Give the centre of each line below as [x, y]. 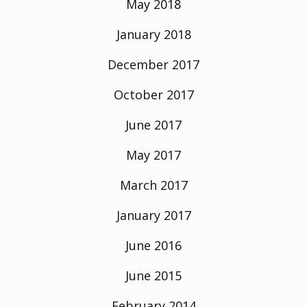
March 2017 [153, 185]
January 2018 [153, 34]
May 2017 [153, 155]
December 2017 [153, 64]
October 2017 [153, 94]
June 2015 [153, 275]
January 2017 [153, 215]
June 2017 [153, 124]
